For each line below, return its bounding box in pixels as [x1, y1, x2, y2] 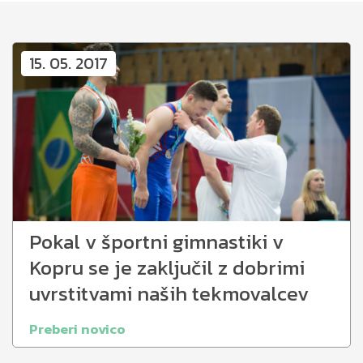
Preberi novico [29, 318, 126, 340]
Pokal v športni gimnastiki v [29, 226, 284, 257]
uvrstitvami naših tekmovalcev [29, 278, 309, 309]
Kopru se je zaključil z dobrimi [29, 252, 305, 283]
